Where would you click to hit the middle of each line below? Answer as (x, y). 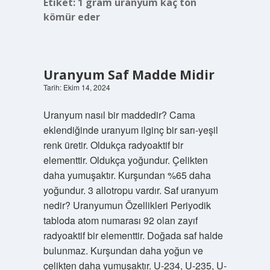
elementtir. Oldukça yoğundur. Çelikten (125, 160)
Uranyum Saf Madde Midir (129, 75)
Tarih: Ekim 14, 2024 (77, 87)
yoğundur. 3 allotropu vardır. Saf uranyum (130, 190)
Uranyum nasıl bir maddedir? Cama (119, 115)
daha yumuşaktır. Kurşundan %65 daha (127, 175)
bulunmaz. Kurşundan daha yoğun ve (123, 250)
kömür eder (71, 17)
